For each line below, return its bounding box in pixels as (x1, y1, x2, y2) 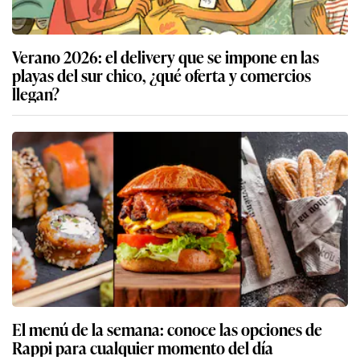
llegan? (12, 80, 59, 105)
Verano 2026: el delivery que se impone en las (12, 43, 319, 68)
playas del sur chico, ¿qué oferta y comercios (12, 62, 311, 87)
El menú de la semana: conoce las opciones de (12, 316, 322, 341)
